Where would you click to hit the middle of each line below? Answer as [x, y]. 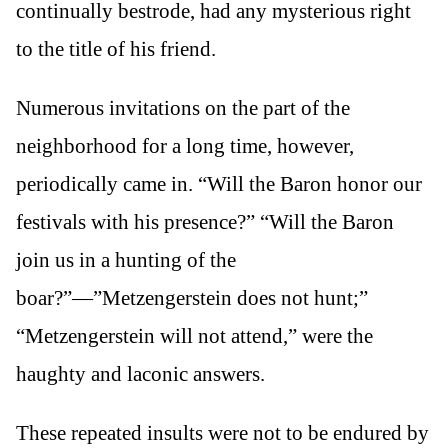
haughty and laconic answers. [140, 373]
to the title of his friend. [116, 48]
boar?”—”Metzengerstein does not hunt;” [192, 297]
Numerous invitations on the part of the [183, 107]
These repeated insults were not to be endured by [222, 432]
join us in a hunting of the [126, 259]
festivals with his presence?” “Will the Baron [205, 221]
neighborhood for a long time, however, [185, 145]
